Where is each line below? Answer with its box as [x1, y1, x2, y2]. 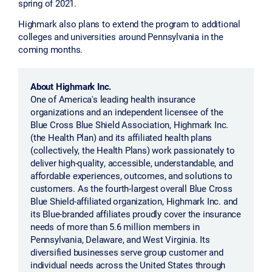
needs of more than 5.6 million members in [30, 220, 200, 233]
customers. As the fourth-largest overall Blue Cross [30, 182, 233, 195]
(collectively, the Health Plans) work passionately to [30, 144, 235, 157]
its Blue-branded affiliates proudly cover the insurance [30, 208, 241, 220]
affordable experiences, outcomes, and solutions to [30, 169, 233, 182]
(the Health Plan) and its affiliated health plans [30, 131, 212, 144]
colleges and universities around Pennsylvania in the [18, 30, 223, 43]
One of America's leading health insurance [30, 93, 195, 106]
